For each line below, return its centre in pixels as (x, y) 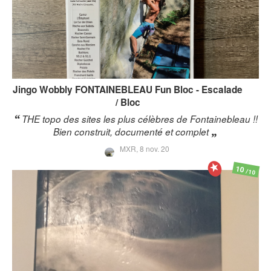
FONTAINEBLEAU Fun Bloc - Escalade (159, 90)
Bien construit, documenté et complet (131, 132)
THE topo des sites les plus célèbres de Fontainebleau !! (139, 119)
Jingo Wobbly (43, 90)
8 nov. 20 (154, 149)
